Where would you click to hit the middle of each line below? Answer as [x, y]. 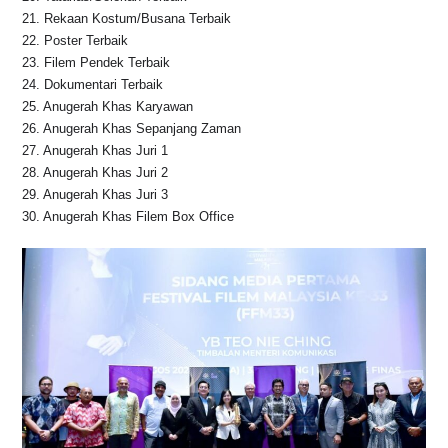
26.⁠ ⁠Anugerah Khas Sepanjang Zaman [132, 129]
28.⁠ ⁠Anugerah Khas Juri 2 [95, 173]
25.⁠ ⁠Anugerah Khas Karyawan [108, 107]
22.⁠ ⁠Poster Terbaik [75, 41]
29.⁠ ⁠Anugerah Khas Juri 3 [95, 195]
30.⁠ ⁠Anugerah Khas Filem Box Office [128, 217]
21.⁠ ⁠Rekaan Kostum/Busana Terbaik [127, 19]
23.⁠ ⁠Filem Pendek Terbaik [96, 63]
